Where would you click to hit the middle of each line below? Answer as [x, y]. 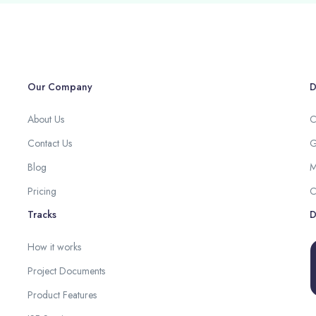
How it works [54, 247]
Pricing [42, 191]
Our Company [60, 87]
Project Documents [66, 271]
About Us [45, 119]
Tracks [42, 214]
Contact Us [49, 143]
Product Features [62, 295]
